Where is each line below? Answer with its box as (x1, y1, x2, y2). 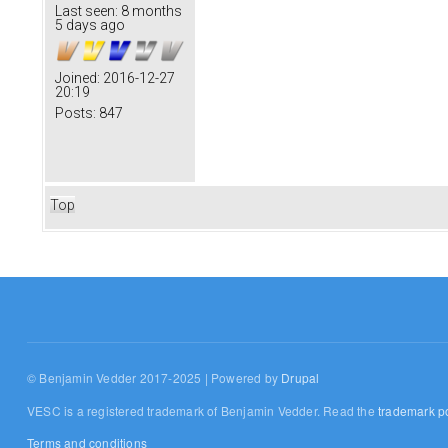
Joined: (55, 70, 100, 87)
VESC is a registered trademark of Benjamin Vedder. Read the (27, 401, 379, 419)
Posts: (55, 105, 96, 122)
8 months (118, 3, 182, 20)
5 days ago (55, 17, 125, 34)
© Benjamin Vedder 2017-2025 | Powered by (27, 369, 282, 387)
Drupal (281, 369, 320, 387)
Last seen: (55, 3, 118, 20)
